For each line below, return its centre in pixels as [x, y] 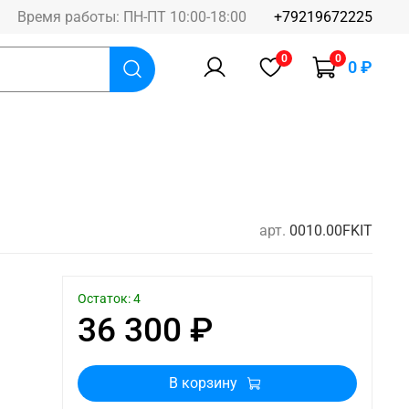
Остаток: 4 [109, 299]
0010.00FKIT [331, 231]
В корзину [203, 383]
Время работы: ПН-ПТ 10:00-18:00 [132, 16]
